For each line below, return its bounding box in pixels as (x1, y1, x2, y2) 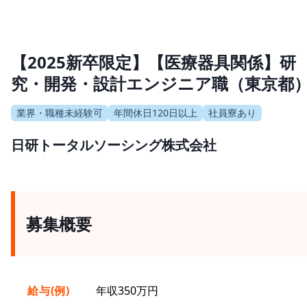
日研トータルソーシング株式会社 (11, 136, 217, 155)
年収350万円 (96, 283, 158, 299)
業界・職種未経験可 (16, 106, 103, 120)
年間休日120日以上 (114, 106, 197, 120)
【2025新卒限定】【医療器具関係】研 (11, 51, 296, 74)
